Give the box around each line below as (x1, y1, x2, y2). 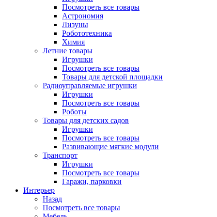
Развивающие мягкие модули (62, 142, 159, 151)
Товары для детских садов (43, 116, 129, 124)
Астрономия (62, 12, 103, 20)
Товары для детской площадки (62, 73, 163, 81)
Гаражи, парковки (62, 177, 122, 186)
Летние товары (43, 46, 93, 55)
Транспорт (43, 151, 77, 159)
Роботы (62, 108, 87, 116)
